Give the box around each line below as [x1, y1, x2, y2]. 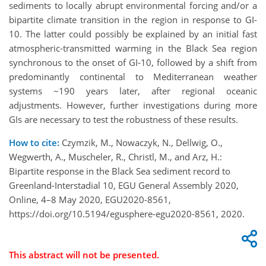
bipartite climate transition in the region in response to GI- [9, 14, 257, 26]
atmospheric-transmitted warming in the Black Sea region [9, 42, 257, 55]
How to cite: [9, 137, 59, 149]
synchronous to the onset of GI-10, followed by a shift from [9, 56, 257, 69]
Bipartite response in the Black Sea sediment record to [9, 165, 230, 178]
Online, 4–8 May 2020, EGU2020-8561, [9, 194, 171, 206]
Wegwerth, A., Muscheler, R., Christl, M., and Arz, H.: [9, 151, 222, 163]
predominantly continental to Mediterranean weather [9, 71, 257, 83]
